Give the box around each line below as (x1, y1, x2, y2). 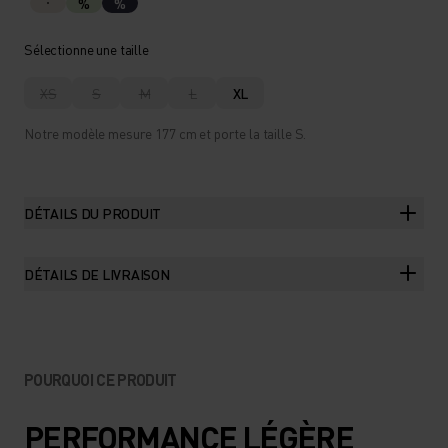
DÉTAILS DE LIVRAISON (24, 265, 170, 283)
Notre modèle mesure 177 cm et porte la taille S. (24, 124, 307, 142)
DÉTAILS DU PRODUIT (24, 204, 161, 222)
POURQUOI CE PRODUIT (24, 369, 177, 390)
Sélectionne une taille (24, 40, 149, 58)
